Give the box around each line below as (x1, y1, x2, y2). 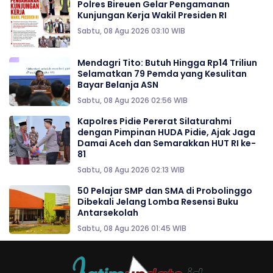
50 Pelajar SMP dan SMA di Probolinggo (77, 184, 252, 197)
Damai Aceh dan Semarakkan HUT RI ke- (77, 136, 256, 149)
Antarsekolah (77, 206, 138, 219)
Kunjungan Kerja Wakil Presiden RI (77, 9, 227, 21)
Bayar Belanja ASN (77, 78, 158, 91)
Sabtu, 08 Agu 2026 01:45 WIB (77, 222, 186, 233)
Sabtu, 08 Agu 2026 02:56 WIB (77, 94, 188, 105)
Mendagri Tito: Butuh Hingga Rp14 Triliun (77, 56, 257, 69)
